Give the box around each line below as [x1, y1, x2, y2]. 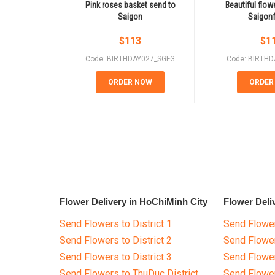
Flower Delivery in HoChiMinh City [60, 196, 207, 207]
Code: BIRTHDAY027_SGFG [85, 55, 175, 64]
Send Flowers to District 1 [60, 218, 172, 230]
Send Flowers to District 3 [60, 251, 172, 263]
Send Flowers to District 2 [60, 234, 172, 247]
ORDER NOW [108, 78, 152, 87]
